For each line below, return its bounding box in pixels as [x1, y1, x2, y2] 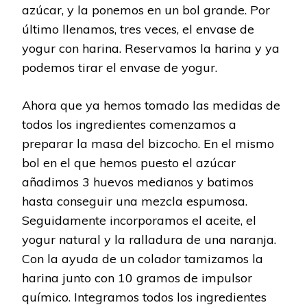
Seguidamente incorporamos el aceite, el [22, 212, 256, 228]
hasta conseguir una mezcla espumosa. [22, 193, 247, 209]
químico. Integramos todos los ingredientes [22, 288, 267, 305]
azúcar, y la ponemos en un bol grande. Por [22, 1, 270, 18]
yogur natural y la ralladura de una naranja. [22, 231, 276, 247]
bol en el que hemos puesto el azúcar [22, 154, 236, 171]
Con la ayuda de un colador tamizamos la [22, 250, 263, 267]
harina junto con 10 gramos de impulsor [22, 269, 252, 286]
